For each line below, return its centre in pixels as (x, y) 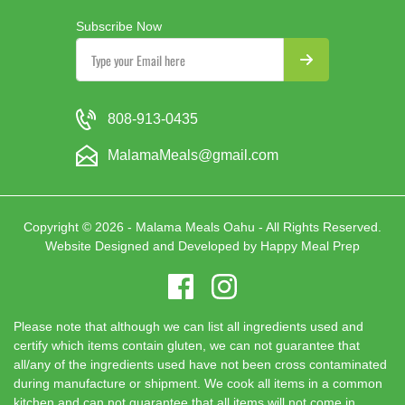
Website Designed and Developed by (153, 246)
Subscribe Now (119, 26)
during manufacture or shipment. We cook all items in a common (198, 383)
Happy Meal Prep (310, 246)
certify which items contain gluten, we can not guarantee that (187, 345)
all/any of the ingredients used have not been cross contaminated (200, 364)
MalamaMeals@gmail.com (193, 155)
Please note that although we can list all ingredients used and (188, 326)
